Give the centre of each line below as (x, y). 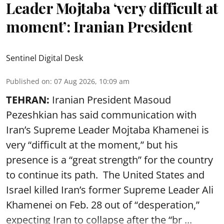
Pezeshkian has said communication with (101, 115)
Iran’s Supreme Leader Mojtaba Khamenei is (107, 130)
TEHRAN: (28, 100)
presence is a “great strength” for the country (109, 160)
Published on (28, 81)
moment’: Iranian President (99, 26)
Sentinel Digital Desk (44, 58)
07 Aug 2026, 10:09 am (92, 81)
